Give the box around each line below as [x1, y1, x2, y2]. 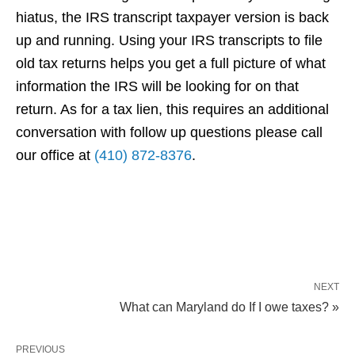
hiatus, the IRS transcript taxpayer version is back [16, 9, 329, 25]
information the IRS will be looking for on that [16, 78, 299, 94]
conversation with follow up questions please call [16, 124, 323, 140]
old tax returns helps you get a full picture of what [16, 55, 326, 71]
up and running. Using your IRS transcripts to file [16, 32, 323, 48]
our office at [16, 147, 94, 163]
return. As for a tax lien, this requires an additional [16, 101, 329, 117]
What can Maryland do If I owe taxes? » [120, 300, 339, 314]
